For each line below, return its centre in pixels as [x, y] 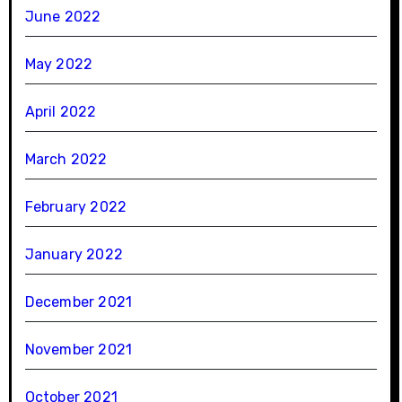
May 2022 [59, 65]
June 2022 [63, 17]
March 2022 [66, 160]
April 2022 [61, 112]
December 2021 [79, 302]
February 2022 [76, 207]
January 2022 [74, 255]
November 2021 [79, 350]
